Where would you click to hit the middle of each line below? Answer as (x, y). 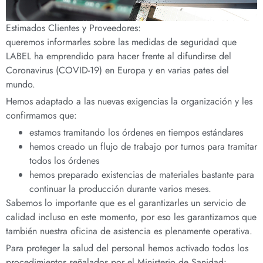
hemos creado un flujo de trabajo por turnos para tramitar (143, 147)
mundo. (21, 85)
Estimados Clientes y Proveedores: (73, 28)
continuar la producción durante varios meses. (120, 189)
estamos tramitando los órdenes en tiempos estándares (136, 133)
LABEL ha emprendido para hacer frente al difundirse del (119, 56)
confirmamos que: (41, 116)
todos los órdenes (64, 161)
